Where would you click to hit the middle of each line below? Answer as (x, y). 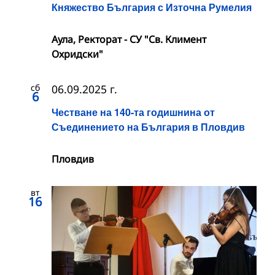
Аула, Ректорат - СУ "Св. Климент (129, 39)
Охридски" (77, 54)
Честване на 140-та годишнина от (133, 112)
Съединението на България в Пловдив (148, 127)
